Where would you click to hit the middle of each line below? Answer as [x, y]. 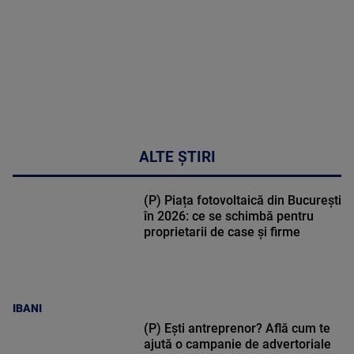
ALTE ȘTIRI [177, 158]
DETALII [267, 42]
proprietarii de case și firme [222, 232]
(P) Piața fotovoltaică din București [242, 201]
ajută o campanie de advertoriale [237, 345]
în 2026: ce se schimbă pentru [228, 217]
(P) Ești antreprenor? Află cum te [237, 329]
